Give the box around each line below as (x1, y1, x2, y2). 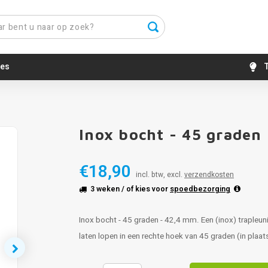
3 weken (90, 184, 120, 194)
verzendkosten (184, 169, 234, 180)
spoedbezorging (170, 184, 230, 194)
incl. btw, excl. (136, 169, 184, 180)
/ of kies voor (120, 184, 170, 194)
